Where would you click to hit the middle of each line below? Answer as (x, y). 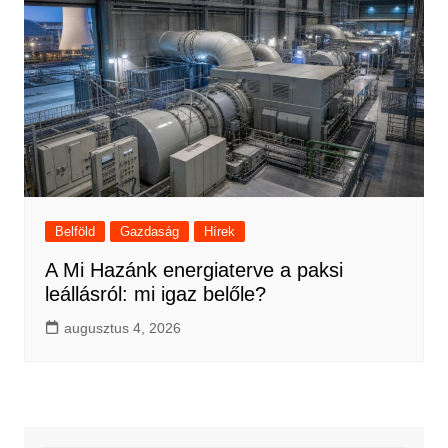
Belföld (74, 231)
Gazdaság (149, 231)
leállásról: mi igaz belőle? (155, 293)
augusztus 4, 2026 (122, 327)
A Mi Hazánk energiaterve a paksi (193, 269)
